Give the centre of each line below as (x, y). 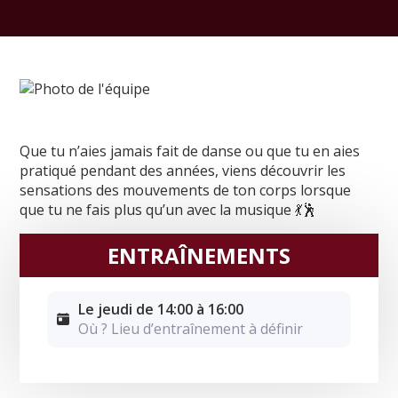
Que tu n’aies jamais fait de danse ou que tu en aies (190, 151)
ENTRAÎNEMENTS (199, 255)
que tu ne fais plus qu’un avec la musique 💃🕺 (168, 209)
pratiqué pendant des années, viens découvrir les (183, 170)
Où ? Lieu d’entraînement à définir (191, 329)
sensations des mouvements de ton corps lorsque (186, 190)
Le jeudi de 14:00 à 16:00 (161, 310)
